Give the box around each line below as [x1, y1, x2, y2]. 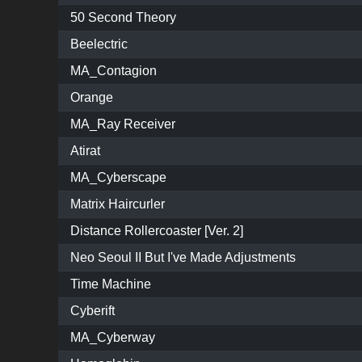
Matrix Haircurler [70, 197, 165, 212]
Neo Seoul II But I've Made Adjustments [70, 250, 296, 265]
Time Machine [70, 277, 151, 292]
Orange [70, 90, 113, 105]
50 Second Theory [70, 11, 176, 25]
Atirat [70, 144, 100, 158]
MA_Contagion [70, 64, 157, 78]
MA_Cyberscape [70, 170, 166, 185]
